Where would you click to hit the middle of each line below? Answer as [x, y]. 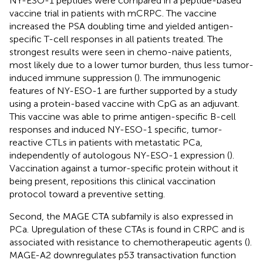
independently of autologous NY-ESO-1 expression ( [119, 155]
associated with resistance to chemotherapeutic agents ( [128, 242]
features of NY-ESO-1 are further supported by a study [123, 90]
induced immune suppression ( [73, 77]
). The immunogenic [179, 77]
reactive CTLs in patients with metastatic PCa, [106, 142]
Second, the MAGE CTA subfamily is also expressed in [121, 216]
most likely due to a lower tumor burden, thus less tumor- [131, 65]
